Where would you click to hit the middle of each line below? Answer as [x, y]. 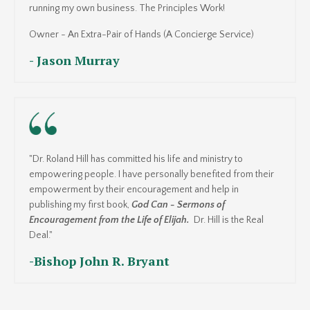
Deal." [41, 235]
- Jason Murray [74, 60]
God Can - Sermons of [178, 204]
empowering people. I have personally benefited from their [152, 174]
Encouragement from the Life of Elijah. [109, 220]
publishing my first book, [79, 204]
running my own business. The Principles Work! [127, 8]
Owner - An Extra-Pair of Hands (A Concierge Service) [142, 34]
